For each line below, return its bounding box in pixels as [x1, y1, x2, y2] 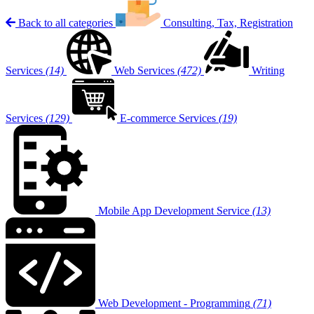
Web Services [114, 64, 175, 76]
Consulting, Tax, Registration [163, 17, 293, 29]
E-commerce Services [120, 112, 216, 124]
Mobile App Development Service [98, 205, 250, 217]
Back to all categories [18, 17, 113, 29]
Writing [252, 64, 285, 76]
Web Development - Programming [98, 297, 250, 309]
